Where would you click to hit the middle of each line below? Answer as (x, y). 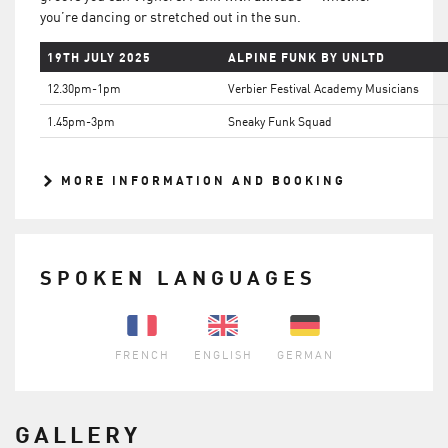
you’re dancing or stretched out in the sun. (170, 16)
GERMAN (305, 354)
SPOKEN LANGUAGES (178, 276)
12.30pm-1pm (84, 87)
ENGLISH (223, 354)
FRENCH (142, 354)
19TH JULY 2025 (99, 57)
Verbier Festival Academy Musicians (323, 87)
